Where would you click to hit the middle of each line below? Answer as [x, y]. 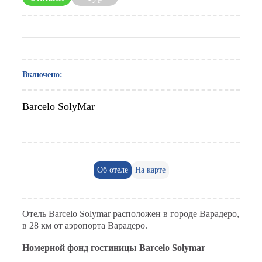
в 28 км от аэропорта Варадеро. [85, 225]
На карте [150, 170]
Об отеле [112, 170]
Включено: [42, 75]
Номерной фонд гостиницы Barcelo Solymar [114, 247]
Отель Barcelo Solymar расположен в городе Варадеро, [131, 214]
